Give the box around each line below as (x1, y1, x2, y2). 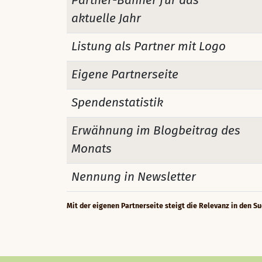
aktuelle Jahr (71, 12, 141, 25)
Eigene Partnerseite (71, 68, 178, 81)
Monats (71, 143, 112, 155)
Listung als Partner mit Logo (71, 40, 226, 53)
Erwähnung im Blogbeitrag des (71, 125, 240, 137)
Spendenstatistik (71, 96, 163, 109)
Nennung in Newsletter (71, 171, 196, 183)
